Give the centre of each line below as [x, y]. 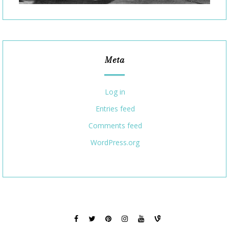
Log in [115, 92]
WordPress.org [115, 143]
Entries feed [115, 109]
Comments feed [115, 126]
